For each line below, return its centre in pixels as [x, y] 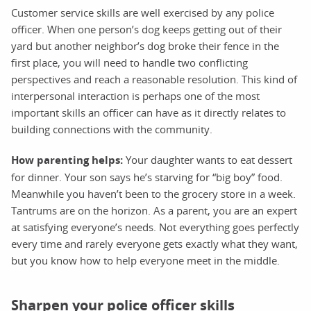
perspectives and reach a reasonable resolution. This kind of [154, 79]
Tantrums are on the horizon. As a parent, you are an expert [154, 210]
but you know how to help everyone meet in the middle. [145, 260]
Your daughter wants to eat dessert [208, 159]
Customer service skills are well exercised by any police [143, 12]
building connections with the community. [112, 129]
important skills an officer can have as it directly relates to [149, 112]
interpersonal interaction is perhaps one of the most [135, 95]
